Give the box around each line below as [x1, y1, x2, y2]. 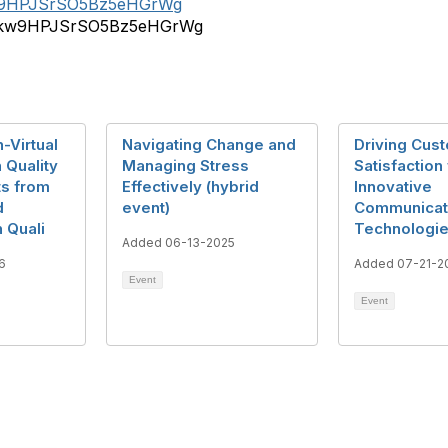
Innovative [354, 176, 432, 196]
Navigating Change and [122, 134, 296, 154]
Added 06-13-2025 [122, 234, 235, 250]
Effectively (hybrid [122, 176, 259, 196]
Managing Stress [122, 155, 249, 175]
